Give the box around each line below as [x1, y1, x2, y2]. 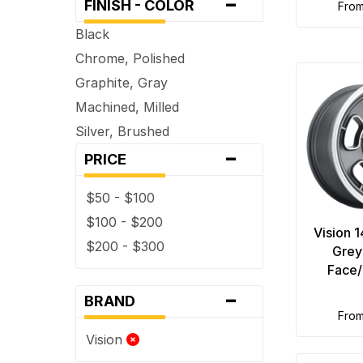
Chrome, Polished [75, 49, 186, 66]
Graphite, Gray [75, 74, 169, 91]
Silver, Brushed [75, 122, 170, 139]
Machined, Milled [75, 98, 180, 115]
